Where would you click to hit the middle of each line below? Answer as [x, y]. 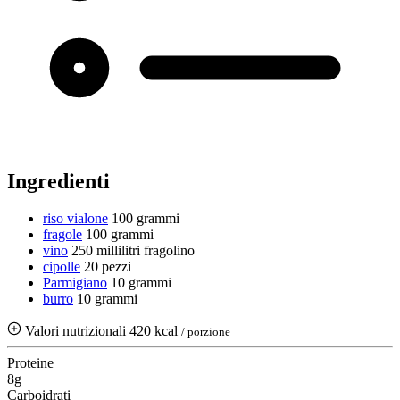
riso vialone [75, 219]
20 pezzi [108, 267]
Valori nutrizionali [75, 331]
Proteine [30, 363]
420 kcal [155, 331]
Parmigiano [75, 283]
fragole [62, 235]
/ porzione [206, 332]
